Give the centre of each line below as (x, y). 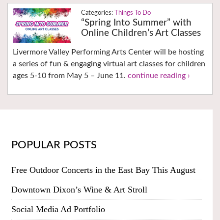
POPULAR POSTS (54, 145)
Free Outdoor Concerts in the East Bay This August (103, 170)
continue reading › (159, 76)
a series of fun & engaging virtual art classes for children (109, 64)
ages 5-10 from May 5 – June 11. (70, 76)
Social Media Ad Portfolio (58, 209)
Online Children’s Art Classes (141, 33)
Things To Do (132, 13)
